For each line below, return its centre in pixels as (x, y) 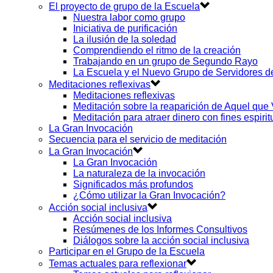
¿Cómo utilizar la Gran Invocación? (149, 195)
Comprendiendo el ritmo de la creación (157, 50)
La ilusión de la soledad (125, 39)
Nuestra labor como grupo (129, 17)
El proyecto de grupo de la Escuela (124, 6)
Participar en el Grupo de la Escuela (127, 251)
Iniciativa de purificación (125, 28)
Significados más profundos (133, 184)
